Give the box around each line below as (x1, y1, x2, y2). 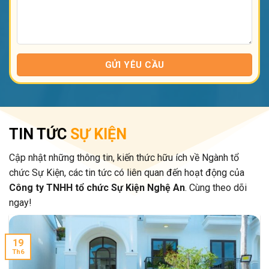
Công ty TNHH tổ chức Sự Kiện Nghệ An (9, 181, 185, 193)
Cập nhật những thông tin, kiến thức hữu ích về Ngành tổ (9, 151, 239, 163)
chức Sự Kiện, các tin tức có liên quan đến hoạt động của (9, 166, 244, 178)
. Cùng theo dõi (185, 181, 247, 193)
